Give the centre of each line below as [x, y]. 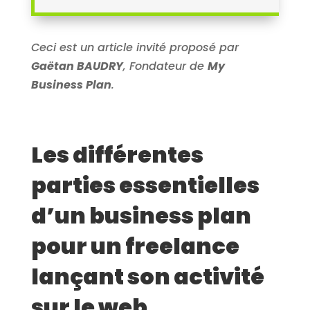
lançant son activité [147, 277]
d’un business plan [141, 216]
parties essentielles [145, 185]
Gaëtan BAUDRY [77, 66]
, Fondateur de [165, 66]
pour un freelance [135, 246]
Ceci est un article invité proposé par [135, 48]
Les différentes [117, 155]
